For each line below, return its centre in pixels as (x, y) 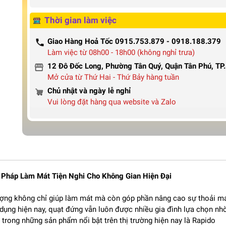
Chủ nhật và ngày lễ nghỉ (89, 91)
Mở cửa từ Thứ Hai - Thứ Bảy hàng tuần (113, 77)
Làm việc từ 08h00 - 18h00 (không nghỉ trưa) (121, 52)
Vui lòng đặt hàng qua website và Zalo (112, 102)
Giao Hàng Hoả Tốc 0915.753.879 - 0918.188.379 (134, 41)
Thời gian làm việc (80, 20)
